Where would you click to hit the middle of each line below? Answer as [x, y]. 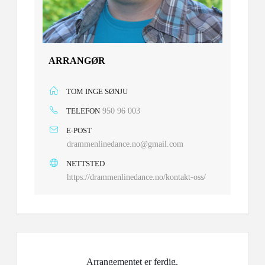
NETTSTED [85, 164]
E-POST [79, 130]
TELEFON [83, 111]
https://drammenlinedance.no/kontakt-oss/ [136, 177]
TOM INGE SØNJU [97, 91]
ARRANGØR [77, 61]
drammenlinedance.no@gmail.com [125, 144]
